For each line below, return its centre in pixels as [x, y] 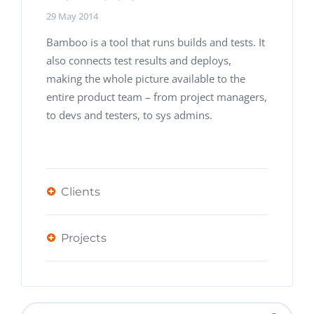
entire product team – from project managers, [157, 97]
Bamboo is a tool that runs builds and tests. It [156, 42]
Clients [81, 192]
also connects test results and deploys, [139, 60]
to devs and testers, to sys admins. [129, 115]
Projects [84, 238]
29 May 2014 [72, 16]
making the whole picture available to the [146, 78]
